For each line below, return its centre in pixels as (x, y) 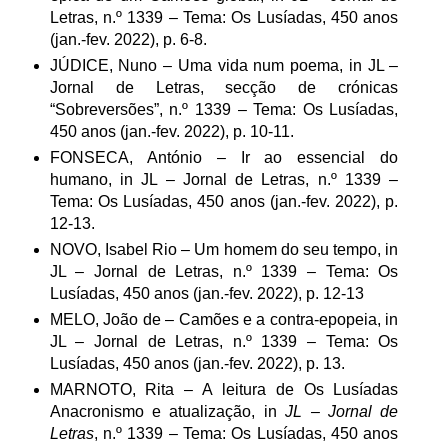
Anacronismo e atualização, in (167, 411)
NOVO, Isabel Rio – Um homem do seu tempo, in (224, 249)
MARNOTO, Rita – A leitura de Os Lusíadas (224, 389)
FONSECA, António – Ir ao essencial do (224, 157)
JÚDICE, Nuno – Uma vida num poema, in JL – (224, 65)
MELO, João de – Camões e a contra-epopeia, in (224, 319)
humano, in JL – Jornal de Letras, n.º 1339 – (224, 179)
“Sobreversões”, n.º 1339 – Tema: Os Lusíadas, (224, 109)
